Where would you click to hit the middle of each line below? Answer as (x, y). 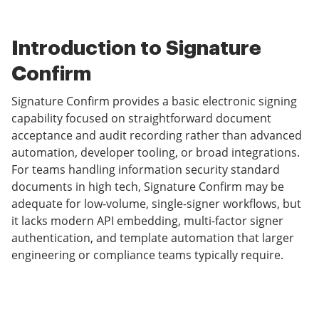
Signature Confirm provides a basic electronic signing (154, 101)
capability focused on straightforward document (141, 118)
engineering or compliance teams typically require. (147, 255)
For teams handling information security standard (146, 169)
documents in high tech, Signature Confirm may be (148, 187)
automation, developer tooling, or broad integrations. (156, 152)
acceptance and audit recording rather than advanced (157, 135)
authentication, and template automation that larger (153, 238)
